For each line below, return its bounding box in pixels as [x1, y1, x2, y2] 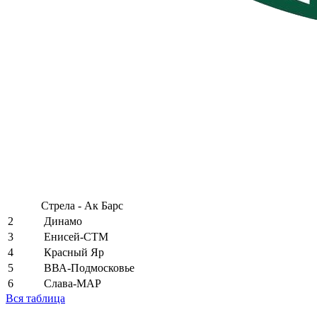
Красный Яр [44, 246, 104, 258]
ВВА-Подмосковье [44, 261, 134, 274]
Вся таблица [6, 292, 65, 304]
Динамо [44, 214, 82, 227]
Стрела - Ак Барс [41, 199, 123, 212]
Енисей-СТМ [44, 230, 108, 243]
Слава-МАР [44, 277, 101, 289]
